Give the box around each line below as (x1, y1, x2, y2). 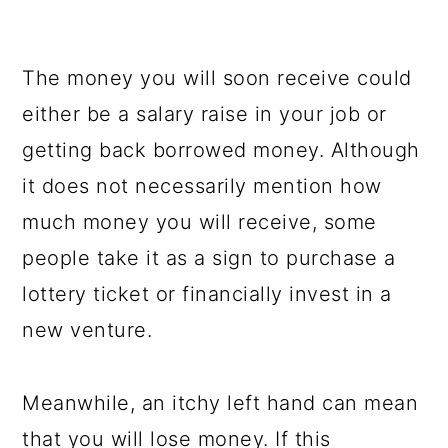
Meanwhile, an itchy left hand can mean (22, 391, 419, 415)
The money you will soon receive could (22, 66, 412, 90)
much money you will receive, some (22, 210, 377, 234)
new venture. (22, 318, 159, 342)
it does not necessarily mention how (22, 174, 382, 198)
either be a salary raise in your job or (22, 102, 387, 126)
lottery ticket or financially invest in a (22, 282, 392, 306)
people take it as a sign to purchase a (22, 246, 396, 270)
